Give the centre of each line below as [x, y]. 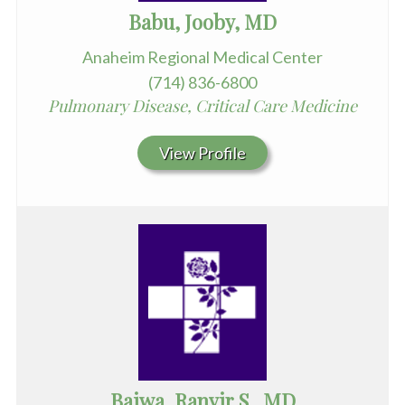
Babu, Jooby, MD [202, 22]
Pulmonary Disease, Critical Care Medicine [202, 106]
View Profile [202, 153]
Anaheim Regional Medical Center [202, 57]
